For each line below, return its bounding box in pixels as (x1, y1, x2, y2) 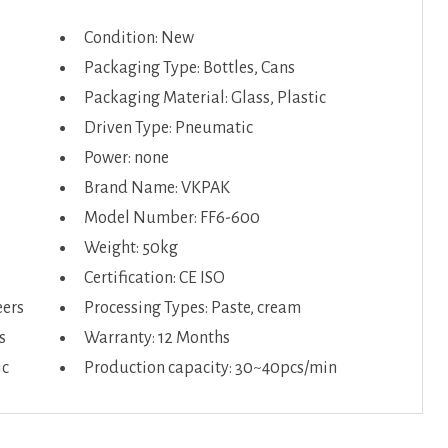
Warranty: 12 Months (83, 329, 230, 347)
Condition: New (83, 29, 194, 47)
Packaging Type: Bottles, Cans (83, 59, 295, 77)
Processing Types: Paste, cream (83, 299, 301, 317)
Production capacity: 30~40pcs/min (83, 359, 337, 377)
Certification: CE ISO (83, 269, 225, 287)
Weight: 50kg (83, 239, 178, 257)
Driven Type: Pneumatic (83, 119, 253, 137)
